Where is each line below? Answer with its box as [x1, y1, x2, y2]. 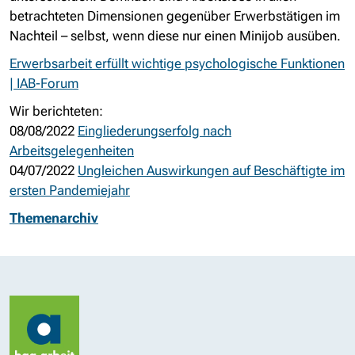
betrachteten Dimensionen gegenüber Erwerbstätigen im [10, 8, 340, 24]
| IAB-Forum [10, 75, 78, 91]
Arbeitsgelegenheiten [10, 143, 134, 158]
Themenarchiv [10, 210, 98, 226]
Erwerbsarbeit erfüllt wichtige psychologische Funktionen [10, 55, 345, 71]
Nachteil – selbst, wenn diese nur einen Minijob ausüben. [10, 28, 341, 44]
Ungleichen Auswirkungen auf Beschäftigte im [78, 162, 345, 178]
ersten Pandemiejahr [10, 182, 130, 198]
